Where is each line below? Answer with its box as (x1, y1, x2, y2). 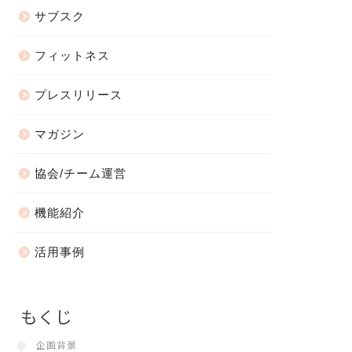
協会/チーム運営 (34, 167, 126, 181)
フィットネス (34, 49, 110, 63)
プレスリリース (34, 88, 123, 102)
